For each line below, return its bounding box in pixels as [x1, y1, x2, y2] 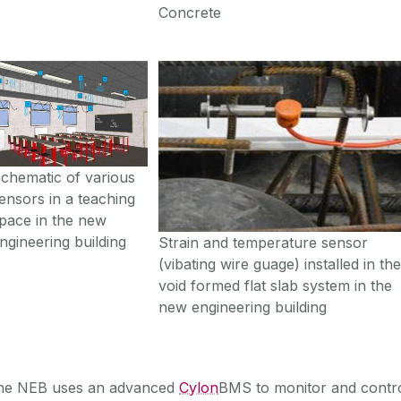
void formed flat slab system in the [158, 276, 393, 294]
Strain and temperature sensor [158, 233, 369, 252]
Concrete [158, 3, 222, 21]
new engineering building [158, 297, 328, 316]
